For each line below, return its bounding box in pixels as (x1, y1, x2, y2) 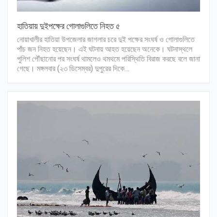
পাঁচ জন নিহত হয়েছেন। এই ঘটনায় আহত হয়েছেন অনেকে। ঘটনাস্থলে (17, 44, 192, 54)
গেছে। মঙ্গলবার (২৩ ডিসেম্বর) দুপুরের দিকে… (17, 63, 129, 73)
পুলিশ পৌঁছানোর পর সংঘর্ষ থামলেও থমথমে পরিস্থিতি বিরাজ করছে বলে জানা (17, 54, 200, 63)
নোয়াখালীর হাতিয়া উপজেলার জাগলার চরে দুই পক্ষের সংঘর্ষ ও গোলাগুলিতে (17, 34, 195, 44)
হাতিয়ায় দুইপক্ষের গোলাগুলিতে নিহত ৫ (17, 20, 120, 31)
